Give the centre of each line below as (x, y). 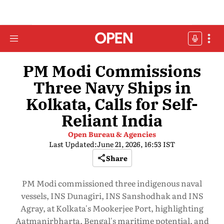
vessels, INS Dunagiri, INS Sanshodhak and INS (112, 195)
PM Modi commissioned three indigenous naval (112, 183)
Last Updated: (73, 144)
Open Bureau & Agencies (112, 134)
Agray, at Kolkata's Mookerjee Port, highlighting (112, 208)
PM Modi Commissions (112, 71)
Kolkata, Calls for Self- (112, 104)
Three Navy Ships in (112, 87)
